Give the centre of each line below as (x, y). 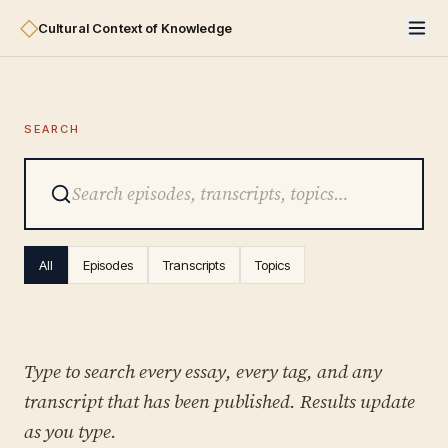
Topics (272, 265)
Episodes (108, 265)
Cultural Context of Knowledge (135, 28)
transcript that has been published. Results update (219, 401)
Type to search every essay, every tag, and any (203, 371)
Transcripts (194, 265)
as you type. (70, 431)
